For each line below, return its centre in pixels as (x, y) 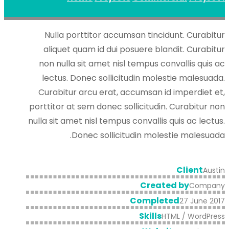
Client (190, 170)
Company (207, 186)
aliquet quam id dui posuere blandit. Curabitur (134, 50)
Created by (165, 186)
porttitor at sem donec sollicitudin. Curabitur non (127, 107)
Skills (150, 216)
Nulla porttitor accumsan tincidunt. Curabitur (135, 35)
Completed (155, 201)
